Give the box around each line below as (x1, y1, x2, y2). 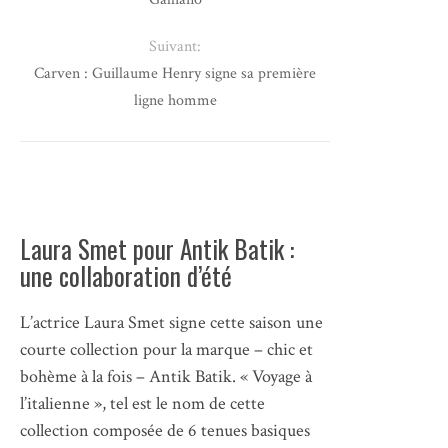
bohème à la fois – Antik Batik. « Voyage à (20, 364, 312, 388)
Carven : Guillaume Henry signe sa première (34, 62, 317, 84)
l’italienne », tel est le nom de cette (20, 391, 265, 415)
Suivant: (149, 35, 202, 57)
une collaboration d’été (20, 256, 232, 294)
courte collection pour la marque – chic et (20, 337, 313, 361)
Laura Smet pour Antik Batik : (20, 229, 294, 267)
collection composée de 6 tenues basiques (20, 418, 310, 442)
